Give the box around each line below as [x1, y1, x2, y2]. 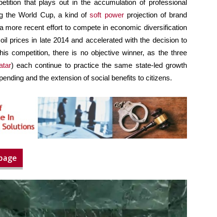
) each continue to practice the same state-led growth [11, 61, 187, 70]
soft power [90, 11, 124, 19]
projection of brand [124, 11, 187, 19]
